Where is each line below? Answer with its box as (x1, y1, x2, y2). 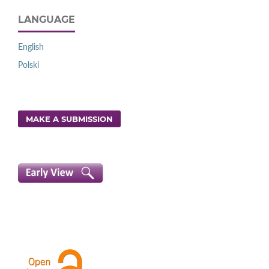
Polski (18, 61, 39, 70)
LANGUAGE (18, 13, 75, 25)
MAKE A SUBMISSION (26, 113, 113, 124)
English (18, 43, 44, 52)
